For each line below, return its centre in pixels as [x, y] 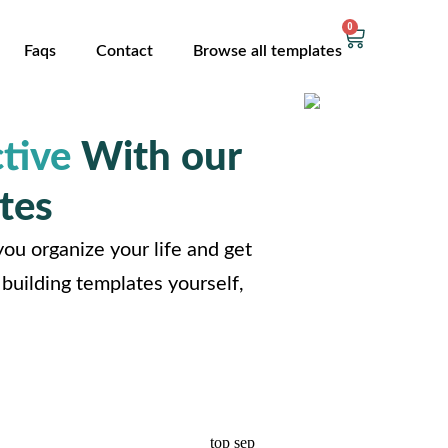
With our [155, 158]
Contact [124, 50]
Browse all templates [267, 50]
